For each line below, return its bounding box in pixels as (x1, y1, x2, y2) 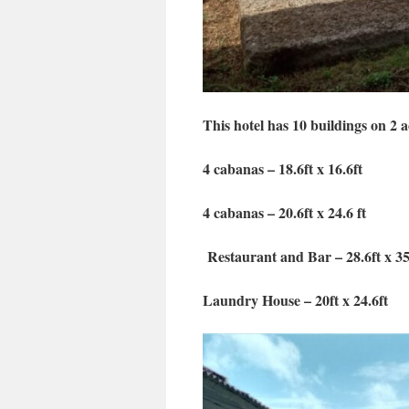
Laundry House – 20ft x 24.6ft (203, 289, 388, 310)
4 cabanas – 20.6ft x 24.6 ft (203, 202, 366, 223)
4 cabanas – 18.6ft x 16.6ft (203, 158, 362, 179)
